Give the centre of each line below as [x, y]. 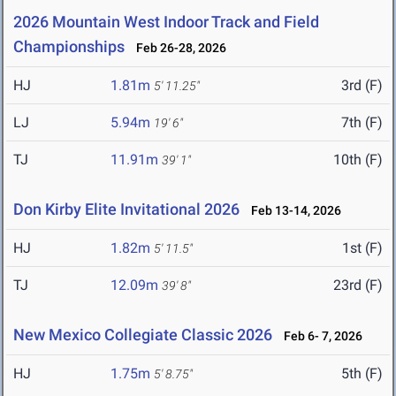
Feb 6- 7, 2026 [319, 336]
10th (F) [358, 160]
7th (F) [362, 123]
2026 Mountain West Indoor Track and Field [166, 22]
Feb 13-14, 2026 [292, 211]
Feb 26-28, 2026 [177, 48]
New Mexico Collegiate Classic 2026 [143, 335]
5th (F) [362, 374]
